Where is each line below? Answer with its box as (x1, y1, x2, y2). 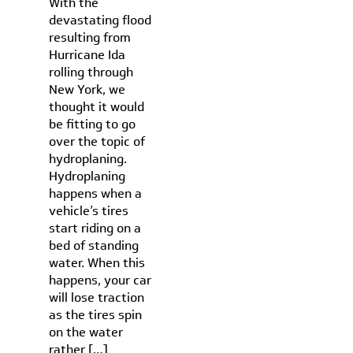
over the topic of (49, 132, 146, 150)
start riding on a (49, 219, 142, 237)
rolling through (49, 63, 134, 81)
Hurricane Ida (49, 46, 126, 64)
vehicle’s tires (49, 202, 129, 220)
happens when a (49, 184, 143, 203)
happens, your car (49, 271, 152, 289)
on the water (49, 323, 124, 341)
